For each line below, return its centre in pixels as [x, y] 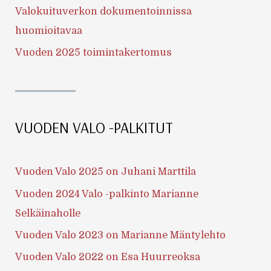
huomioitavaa [49, 30]
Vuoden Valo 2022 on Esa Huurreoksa [108, 256]
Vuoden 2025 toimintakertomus [94, 52]
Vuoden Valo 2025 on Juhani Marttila [106, 172]
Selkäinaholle [48, 213]
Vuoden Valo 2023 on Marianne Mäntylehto [121, 235]
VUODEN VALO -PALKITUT [94, 127]
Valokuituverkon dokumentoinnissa [104, 11]
